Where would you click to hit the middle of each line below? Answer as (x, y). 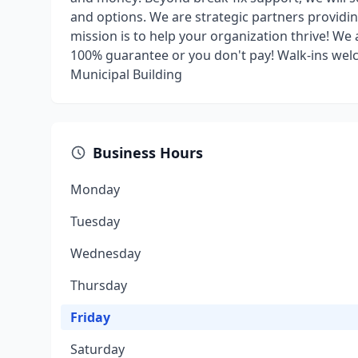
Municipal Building (126, 74)
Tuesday (95, 221)
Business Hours (148, 153)
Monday (95, 189)
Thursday (99, 285)
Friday (90, 317)
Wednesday (105, 253)
